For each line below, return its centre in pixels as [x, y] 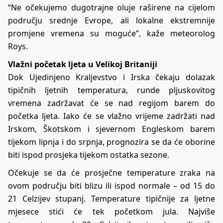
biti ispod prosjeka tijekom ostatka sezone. [89, 155]
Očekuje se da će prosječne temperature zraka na [111, 173]
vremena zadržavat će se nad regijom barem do [111, 103]
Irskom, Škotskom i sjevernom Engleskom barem [111, 129]
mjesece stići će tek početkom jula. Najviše [111, 212]
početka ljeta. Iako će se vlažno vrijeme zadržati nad [111, 116]
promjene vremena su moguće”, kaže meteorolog [111, 34]
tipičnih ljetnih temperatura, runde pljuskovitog [111, 90]
